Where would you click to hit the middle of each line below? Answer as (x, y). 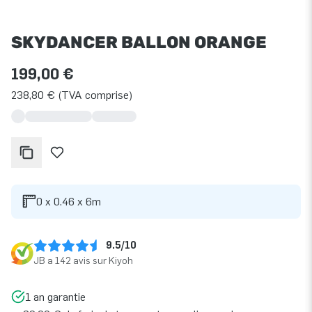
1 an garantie (55, 297)
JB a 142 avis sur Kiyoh (83, 260)
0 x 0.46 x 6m (69, 201)
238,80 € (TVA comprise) (72, 95)
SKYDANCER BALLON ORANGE (139, 42)
